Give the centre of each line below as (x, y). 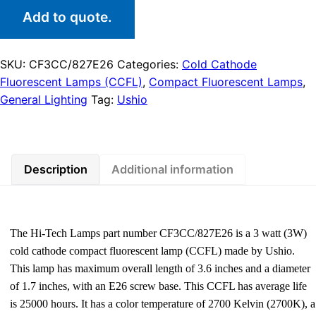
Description (55, 170)
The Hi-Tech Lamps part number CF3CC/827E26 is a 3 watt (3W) (159, 233)
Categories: (150, 64)
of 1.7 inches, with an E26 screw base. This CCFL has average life (159, 286)
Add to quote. (67, 17)
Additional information (173, 170)
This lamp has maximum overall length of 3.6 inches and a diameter (160, 268)
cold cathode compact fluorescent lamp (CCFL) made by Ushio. (153, 251)
